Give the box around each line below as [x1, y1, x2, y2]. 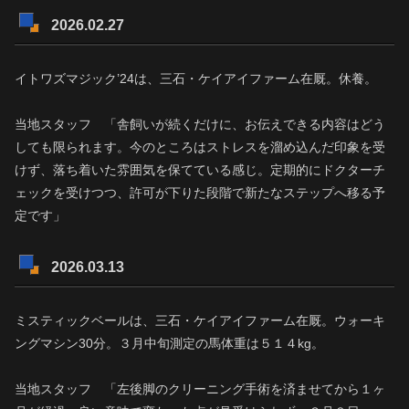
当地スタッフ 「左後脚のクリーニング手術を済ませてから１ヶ [15, 382, 385, 397]
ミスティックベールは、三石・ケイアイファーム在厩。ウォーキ [15, 312, 385, 328]
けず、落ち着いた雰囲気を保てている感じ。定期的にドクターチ [15, 162, 385, 177]
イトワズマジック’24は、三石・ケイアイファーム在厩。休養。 [15, 70, 377, 86]
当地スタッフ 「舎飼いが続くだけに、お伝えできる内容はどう [15, 116, 385, 131]
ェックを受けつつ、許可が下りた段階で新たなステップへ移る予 [15, 184, 385, 200]
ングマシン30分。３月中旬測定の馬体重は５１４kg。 [15, 335, 324, 351]
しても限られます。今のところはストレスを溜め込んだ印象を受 [15, 139, 385, 154]
